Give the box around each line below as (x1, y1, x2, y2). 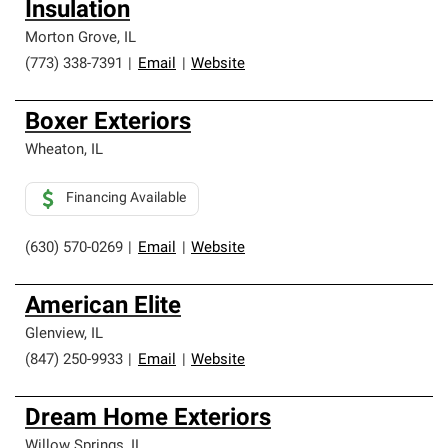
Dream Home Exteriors (25, 407, 271, 431)
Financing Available (66, 191, 186, 206)
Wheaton (25, 143, 84, 158)
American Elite (25, 295, 181, 319)
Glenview (25, 327, 84, 342)
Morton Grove (25, 31, 117, 46)
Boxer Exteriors (25, 111, 191, 135)
